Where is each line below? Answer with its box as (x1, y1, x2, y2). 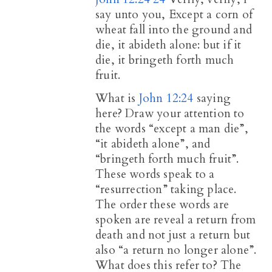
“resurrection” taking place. (95, 182, 237, 198)
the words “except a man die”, (95, 121, 248, 137)
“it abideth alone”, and (95, 136, 211, 152)
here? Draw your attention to (95, 106, 245, 122)
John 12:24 (138, 90, 194, 107)
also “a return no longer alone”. (95, 242, 257, 259)
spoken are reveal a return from (95, 212, 256, 228)
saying (193, 90, 231, 107)
